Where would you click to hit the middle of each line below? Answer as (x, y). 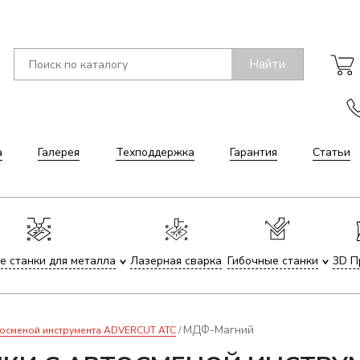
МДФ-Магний (219, 330)
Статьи (332, 152)
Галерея (59, 152)
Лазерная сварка (176, 261)
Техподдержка (155, 152)
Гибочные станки (272, 261)
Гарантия (253, 152)
